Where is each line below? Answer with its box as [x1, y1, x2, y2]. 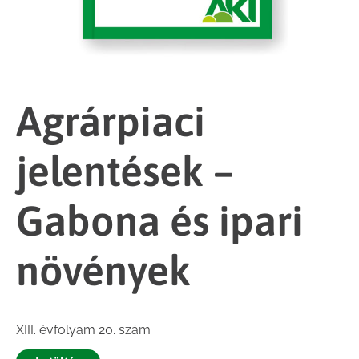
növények [16, 246, 191, 294]
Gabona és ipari [16, 196, 303, 244]
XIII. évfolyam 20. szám [16, 322, 151, 337]
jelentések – [16, 147, 234, 195]
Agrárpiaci [16, 97, 205, 145]
